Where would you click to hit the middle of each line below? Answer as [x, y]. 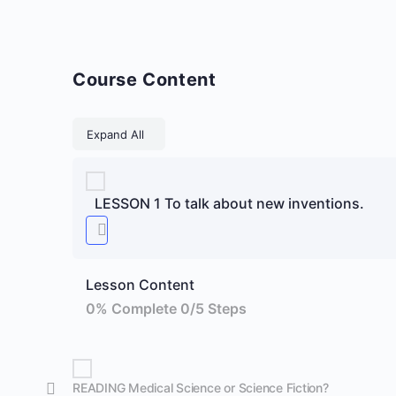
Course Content [145, 80]
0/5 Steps [213, 308]
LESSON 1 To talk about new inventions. [229, 203]
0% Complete [133, 308]
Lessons [173, 133]
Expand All [115, 134]
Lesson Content [140, 285]
